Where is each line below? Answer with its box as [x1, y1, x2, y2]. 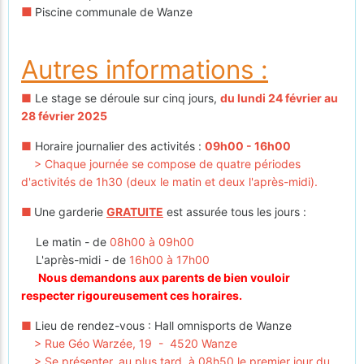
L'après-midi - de [36, 253, 129, 267]
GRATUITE [106, 205, 163, 219]
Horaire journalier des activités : [32, 139, 205, 154]
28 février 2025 [21, 109, 107, 123]
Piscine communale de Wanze [35, 4, 193, 19]
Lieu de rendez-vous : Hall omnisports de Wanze [32, 318, 292, 333]
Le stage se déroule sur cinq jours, [32, 91, 220, 106]
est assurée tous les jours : [163, 205, 306, 219]
